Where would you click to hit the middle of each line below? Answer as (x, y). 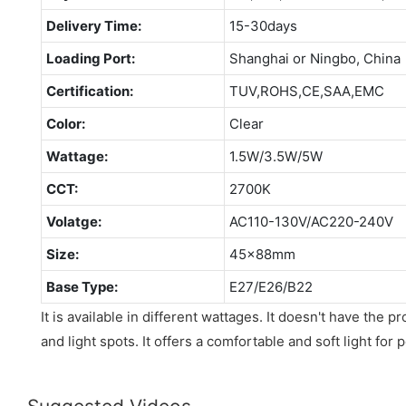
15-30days (263, 25)
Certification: (89, 91)
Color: (65, 123)
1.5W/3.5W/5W (275, 156)
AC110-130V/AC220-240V (311, 221)
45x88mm (262, 254)
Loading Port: (90, 58)
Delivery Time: (93, 25)
